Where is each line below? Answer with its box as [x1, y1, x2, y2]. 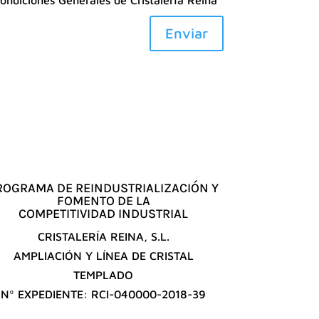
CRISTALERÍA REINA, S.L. [37, 230, 169, 244]
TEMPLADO [73, 268, 134, 282]
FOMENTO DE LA [56, 193, 150, 209]
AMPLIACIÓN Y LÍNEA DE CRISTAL [13, 249, 194, 263]
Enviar [164, 24, 208, 41]
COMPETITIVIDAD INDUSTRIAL [19, 206, 189, 222]
